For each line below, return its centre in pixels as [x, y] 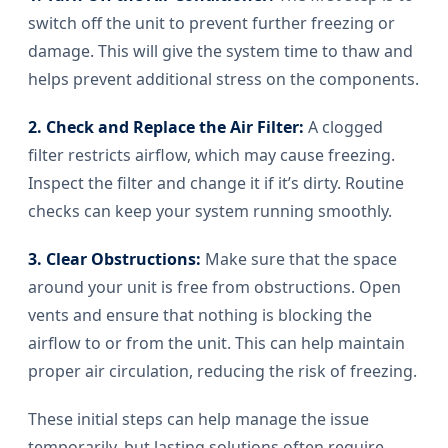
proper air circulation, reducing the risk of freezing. [222, 371]
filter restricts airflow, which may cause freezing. [211, 155]
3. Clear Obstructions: [114, 259]
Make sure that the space [299, 259]
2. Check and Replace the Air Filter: [166, 127]
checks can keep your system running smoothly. [210, 211]
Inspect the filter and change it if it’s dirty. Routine [216, 183]
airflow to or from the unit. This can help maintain [216, 343]
